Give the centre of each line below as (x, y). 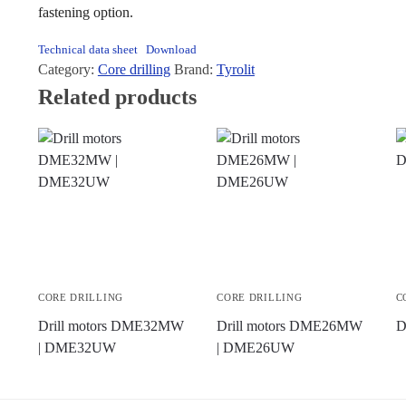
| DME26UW (256, 348)
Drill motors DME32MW (111, 326)
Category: (68, 70)
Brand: (195, 70)
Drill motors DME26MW (290, 326)
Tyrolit (235, 70)
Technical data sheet (87, 50)
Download (172, 50)
